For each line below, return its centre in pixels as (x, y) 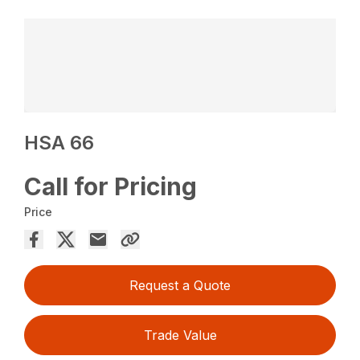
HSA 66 (59, 143)
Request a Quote (180, 286)
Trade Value (180, 335)
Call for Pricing (111, 187)
